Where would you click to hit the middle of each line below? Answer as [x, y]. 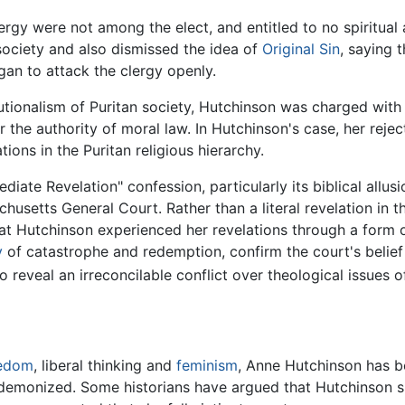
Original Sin [301, 48]
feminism [207, 365]
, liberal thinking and [105, 365]
